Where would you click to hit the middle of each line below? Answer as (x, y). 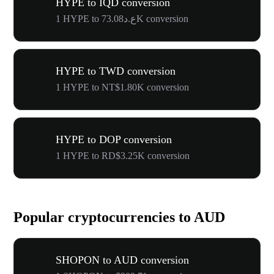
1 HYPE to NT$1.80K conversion (122, 87)
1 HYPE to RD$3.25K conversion (123, 155)
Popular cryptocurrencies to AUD (119, 217)
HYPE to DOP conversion (114, 139)
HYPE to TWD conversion (116, 71)
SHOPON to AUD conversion (122, 260)
